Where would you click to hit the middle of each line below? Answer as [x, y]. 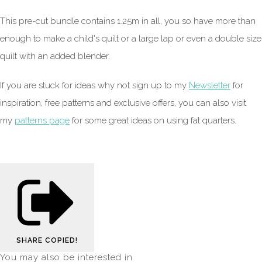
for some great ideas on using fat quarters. [153, 121]
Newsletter [210, 86]
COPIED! [61, 240]
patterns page [42, 121]
